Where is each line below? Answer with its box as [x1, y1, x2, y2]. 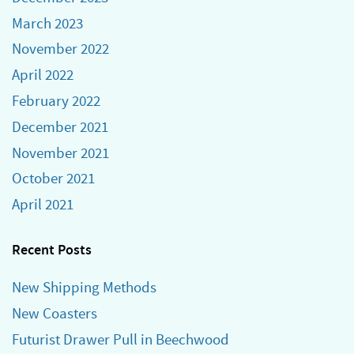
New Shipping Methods [12, 277, 156, 298]
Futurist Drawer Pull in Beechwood [12, 329, 229, 349]
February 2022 [12, 90, 100, 111]
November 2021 [12, 142, 109, 163]
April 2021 [12, 194, 73, 215]
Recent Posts [12, 240, 92, 260]
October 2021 [12, 168, 95, 189]
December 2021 [12, 116, 108, 137]
